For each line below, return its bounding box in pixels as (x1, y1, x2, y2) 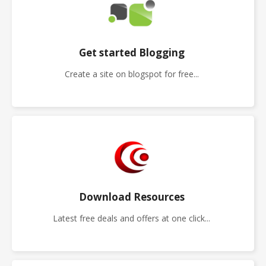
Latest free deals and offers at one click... (53, 213, 210, 224)
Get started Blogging (78, 46, 185, 59)
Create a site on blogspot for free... (64, 68, 199, 80)
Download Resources (78, 190, 185, 204)
